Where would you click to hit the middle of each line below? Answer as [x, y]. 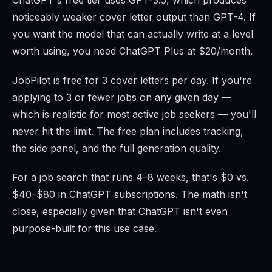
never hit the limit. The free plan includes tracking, [128, 131]
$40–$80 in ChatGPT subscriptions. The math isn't [130, 195]
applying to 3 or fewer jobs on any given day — [122, 97]
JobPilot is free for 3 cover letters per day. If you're [132, 80]
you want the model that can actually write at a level [133, 34]
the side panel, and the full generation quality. [117, 148]
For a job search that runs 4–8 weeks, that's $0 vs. [131, 178]
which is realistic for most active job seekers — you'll [134, 114]
